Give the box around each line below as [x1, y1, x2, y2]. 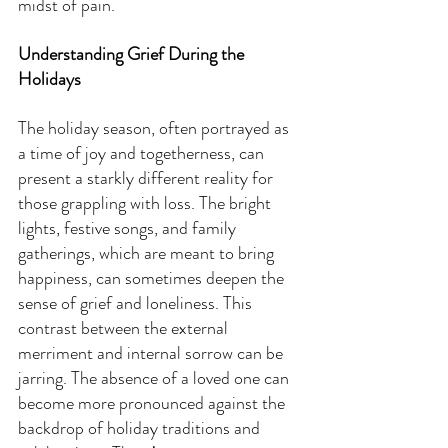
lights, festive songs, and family [18, 215, 240, 242]
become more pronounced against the [18, 390, 289, 417]
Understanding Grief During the [18, 41, 248, 68]
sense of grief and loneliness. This [18, 290, 256, 317]
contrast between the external [18, 315, 232, 342]
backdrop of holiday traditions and [18, 415, 264, 442]
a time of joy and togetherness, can [18, 140, 268, 167]
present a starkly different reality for [18, 165, 277, 192]
